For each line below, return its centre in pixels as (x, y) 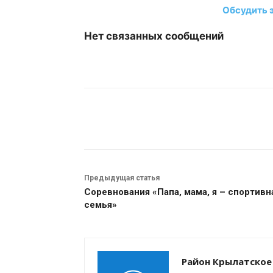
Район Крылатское (227, 261)
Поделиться (137, 119)
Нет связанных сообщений (154, 36)
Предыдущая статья (122, 178)
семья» (101, 205)
